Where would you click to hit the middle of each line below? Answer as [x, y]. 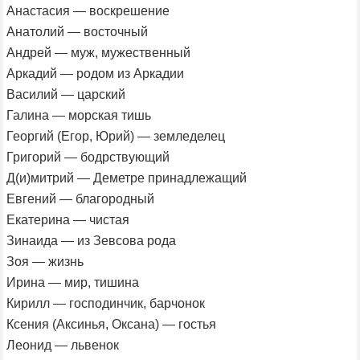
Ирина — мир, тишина [73, 282]
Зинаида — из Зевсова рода [91, 240]
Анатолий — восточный [77, 31]
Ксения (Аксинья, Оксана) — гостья [111, 324]
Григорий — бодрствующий [88, 157]
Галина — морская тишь [79, 115]
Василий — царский [66, 94]
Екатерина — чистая [68, 219]
